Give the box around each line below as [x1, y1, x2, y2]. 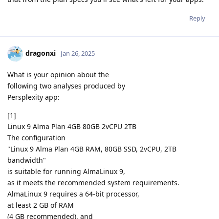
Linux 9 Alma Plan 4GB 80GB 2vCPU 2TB [7, 121, 136, 131]
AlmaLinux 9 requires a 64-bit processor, [7, 189, 139, 198]
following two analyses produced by [7, 81, 125, 90]
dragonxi [25, 48, 56, 58]
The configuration [7, 132, 66, 142]
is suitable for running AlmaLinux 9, [7, 166, 125, 176]
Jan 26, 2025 [61, 48, 95, 58]
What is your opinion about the [7, 69, 109, 79]
